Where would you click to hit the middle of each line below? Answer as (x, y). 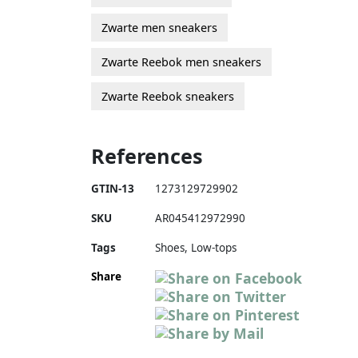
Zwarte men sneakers (159, 27)
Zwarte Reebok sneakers (168, 96)
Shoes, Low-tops (196, 247)
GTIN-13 (113, 188)
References (147, 155)
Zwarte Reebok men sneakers (181, 62)
